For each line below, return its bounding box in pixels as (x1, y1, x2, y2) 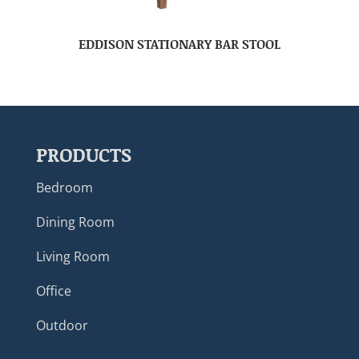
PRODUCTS (35, 141, 131, 168)
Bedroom (35, 179, 93, 197)
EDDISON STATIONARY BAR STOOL (78, 34, 280, 54)
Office (35, 282, 71, 301)
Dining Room (35, 213, 115, 232)
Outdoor (35, 317, 88, 335)
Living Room (35, 248, 110, 266)
